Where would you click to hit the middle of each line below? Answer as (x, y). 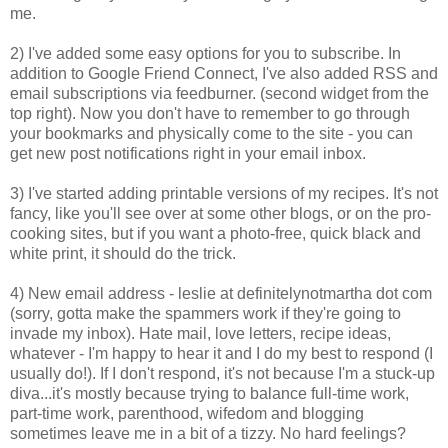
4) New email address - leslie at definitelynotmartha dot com (221, 293)
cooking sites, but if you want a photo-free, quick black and (215, 233)
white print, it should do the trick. (123, 253)
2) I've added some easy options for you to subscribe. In (205, 53)
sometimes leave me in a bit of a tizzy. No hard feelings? (208, 433)
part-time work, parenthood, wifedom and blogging (187, 413)
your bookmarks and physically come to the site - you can (211, 133)
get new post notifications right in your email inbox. (188, 153)
